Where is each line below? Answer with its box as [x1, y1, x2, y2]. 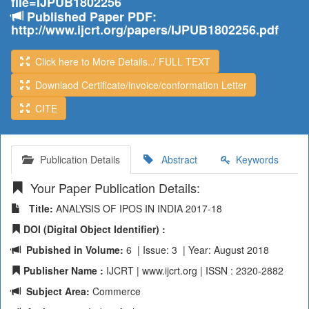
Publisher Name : [21, 263, 103, 277]
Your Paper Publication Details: [23, 179, 200, 197]
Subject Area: [21, 284, 90, 298]
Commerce [90, 284, 141, 298]
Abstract [153, 152, 197, 166]
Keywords [230, 152, 279, 166]
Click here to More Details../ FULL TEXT [30, 54, 210, 68]
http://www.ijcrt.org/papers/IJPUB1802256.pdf [11, 21, 279, 39]
